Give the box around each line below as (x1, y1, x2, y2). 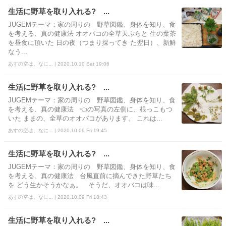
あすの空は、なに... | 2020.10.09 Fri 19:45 (8, 127, 107, 133)
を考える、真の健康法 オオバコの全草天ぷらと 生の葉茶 (8, 30, 176, 37)
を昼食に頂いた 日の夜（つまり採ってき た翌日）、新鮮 (8, 39, 176, 46)
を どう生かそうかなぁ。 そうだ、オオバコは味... (8, 181, 160, 189)
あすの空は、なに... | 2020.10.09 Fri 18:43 (8, 194, 107, 200)
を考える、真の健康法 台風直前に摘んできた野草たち (8, 172, 172, 180)
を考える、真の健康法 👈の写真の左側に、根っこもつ (8, 105, 173, 113)
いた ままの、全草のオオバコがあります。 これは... (8, 115, 162, 122)
